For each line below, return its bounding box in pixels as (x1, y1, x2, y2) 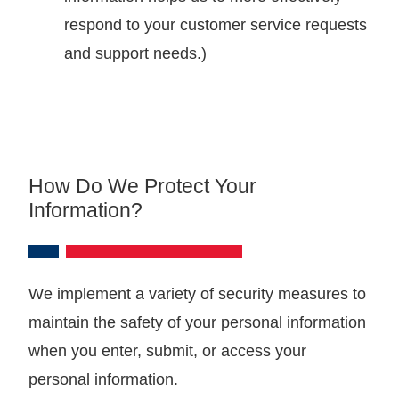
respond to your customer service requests (64, 15, 367, 34)
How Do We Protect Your (28, 174, 256, 198)
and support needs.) (64, 44, 207, 62)
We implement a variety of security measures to (28, 284, 366, 303)
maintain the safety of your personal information (28, 313, 366, 331)
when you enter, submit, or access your (28, 341, 306, 360)
